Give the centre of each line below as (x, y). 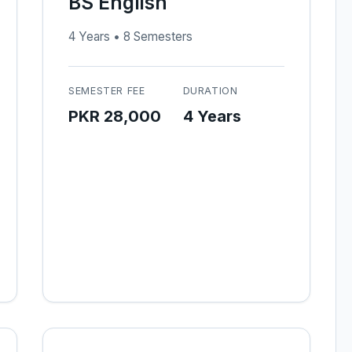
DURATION (210, 91)
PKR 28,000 (115, 116)
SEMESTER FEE (107, 91)
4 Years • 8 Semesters (130, 37)
